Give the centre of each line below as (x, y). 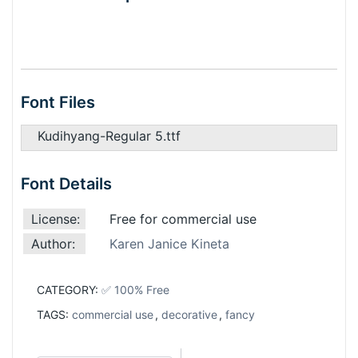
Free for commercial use (183, 219)
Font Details (66, 184)
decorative (189, 314)
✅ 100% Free (135, 290)
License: (56, 219)
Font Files (58, 102)
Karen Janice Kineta (169, 244)
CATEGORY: (69, 290)
